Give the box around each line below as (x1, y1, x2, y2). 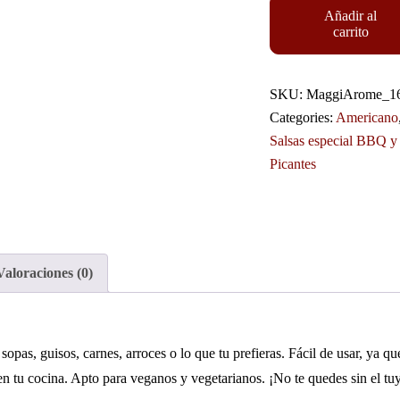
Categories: (269, 110, 336, 125)
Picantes (269, 156, 316, 171)
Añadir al (324, 8, 378, 23)
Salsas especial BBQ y (269, 133, 397, 148)
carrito (332, 24, 369, 39)
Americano (335, 110, 398, 125)
